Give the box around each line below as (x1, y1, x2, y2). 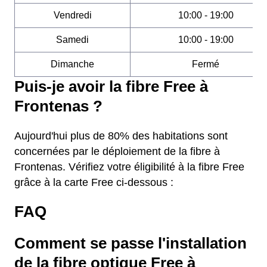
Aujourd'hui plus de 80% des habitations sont (14, 130, 228, 142)
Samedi (56, 35, 89, 45)
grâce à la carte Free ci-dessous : (14, 176, 173, 188)
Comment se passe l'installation (14, 235, 247, 252)
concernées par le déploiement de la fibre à (14, 145, 220, 157)
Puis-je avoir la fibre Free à (14, 78, 208, 95)
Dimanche (51, 59, 94, 69)
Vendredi (53, 10, 92, 20)
